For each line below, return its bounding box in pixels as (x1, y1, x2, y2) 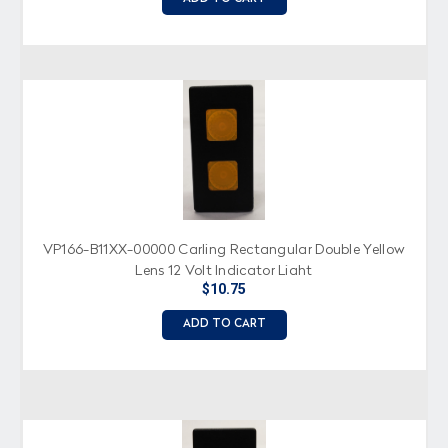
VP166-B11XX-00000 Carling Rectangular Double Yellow (42, 242, 406, 257)
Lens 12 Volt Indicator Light (135, 263, 313, 278)
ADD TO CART (182, 318, 266, 330)
